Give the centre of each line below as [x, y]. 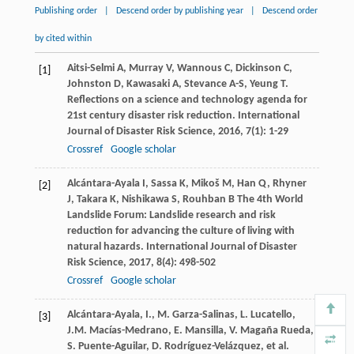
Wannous [199, 69]
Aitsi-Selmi [90, 69]
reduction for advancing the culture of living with [181, 232]
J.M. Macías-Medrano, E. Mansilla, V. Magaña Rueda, [190, 331]
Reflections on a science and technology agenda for [187, 100]
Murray [146, 69]
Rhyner [289, 184]
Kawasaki [148, 85]
